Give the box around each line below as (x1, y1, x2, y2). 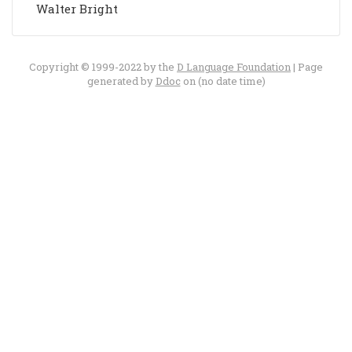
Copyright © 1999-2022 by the (29, 60, 177, 75)
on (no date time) (180, 74, 266, 89)
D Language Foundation (177, 60, 291, 75)
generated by (86, 74, 156, 89)
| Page (291, 60, 323, 75)
